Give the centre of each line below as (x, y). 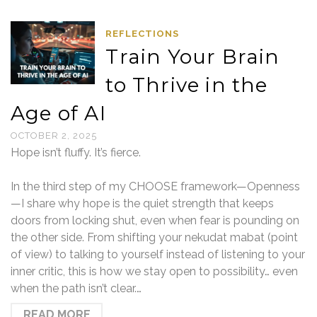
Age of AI (58, 113)
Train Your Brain (193, 57)
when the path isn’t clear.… (76, 288)
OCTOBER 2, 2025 (54, 136)
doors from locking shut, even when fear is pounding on (155, 220)
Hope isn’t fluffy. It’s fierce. (76, 152)
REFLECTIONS (143, 34)
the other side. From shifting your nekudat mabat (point (154, 237)
